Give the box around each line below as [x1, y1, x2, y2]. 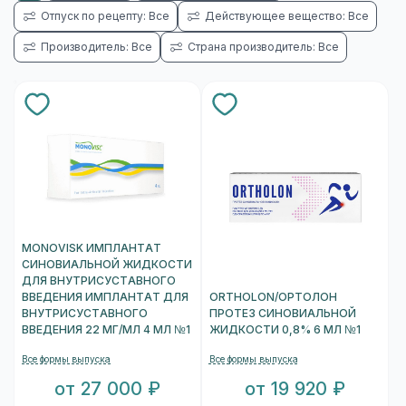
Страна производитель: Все [188, 40, 339, 53]
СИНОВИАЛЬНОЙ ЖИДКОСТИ [22, 258, 192, 272]
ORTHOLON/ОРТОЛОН [208, 291, 337, 304]
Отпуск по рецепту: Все [41, 9, 169, 23]
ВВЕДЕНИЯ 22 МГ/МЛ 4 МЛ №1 [22, 324, 190, 337]
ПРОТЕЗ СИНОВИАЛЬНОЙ [208, 307, 356, 321]
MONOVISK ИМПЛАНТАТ [22, 242, 161, 256]
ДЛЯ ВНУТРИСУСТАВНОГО [22, 275, 176, 288]
